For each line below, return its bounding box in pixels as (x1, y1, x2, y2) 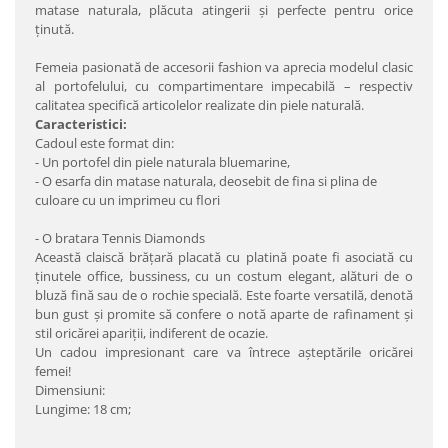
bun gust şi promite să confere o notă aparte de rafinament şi (35, 305, 413, 323)
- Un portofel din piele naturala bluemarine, (35, 153, 290, 171)
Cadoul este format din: (35, 134, 174, 152)
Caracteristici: (35, 115, 127, 133)
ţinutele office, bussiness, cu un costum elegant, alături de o (35, 267, 413, 285)
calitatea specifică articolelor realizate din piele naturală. (35, 96, 364, 114)
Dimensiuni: (35, 381, 105, 399)
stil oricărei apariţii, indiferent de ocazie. (35, 324, 268, 342)
